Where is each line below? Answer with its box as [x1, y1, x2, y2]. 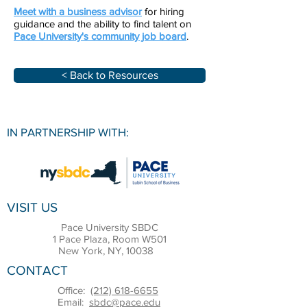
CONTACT [7, 263, 68, 278]
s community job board [84, 30, 186, 42]
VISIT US [7, 200, 58, 214]
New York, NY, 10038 [58, 245, 162, 256]
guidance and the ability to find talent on [14, 18, 191, 29]
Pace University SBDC [61, 221, 158, 233]
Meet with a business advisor [14, 5, 142, 17]
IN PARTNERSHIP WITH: [7, 125, 129, 138]
